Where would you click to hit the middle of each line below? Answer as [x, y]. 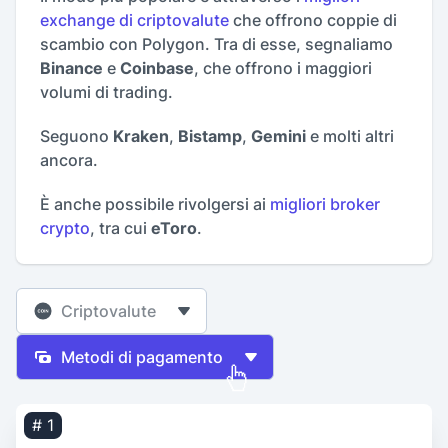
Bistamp [210, 136]
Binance [71, 68]
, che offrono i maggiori [283, 68]
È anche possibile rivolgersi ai [153, 204]
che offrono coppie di [313, 20]
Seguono [76, 136]
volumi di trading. [106, 92]
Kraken [141, 136]
